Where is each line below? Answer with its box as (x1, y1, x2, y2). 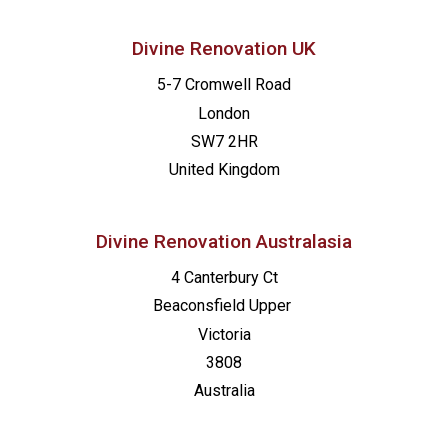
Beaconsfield (153, 296, 249, 316)
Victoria (197, 324, 251, 344)
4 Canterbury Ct (170, 267, 278, 287)
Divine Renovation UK (132, 37, 316, 61)
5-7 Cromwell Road (157, 75, 291, 95)
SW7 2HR (190, 132, 258, 152)
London (198, 103, 250, 123)
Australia (193, 381, 255, 401)
